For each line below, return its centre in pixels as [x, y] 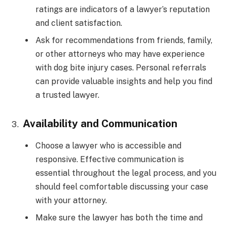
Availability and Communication [100, 123]
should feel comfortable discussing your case [122, 187]
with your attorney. [71, 201]
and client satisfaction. [79, 23]
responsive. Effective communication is [110, 160]
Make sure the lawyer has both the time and [119, 218]
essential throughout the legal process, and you [126, 173]
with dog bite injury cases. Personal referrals [121, 68]
